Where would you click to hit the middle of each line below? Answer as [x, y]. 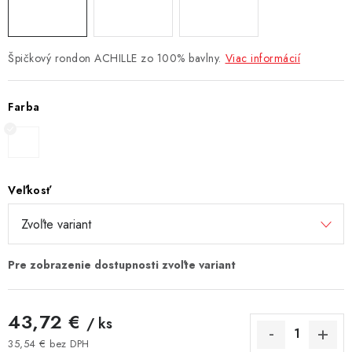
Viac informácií [262, 58]
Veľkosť [30, 190]
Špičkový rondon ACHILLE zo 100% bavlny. [115, 58]
